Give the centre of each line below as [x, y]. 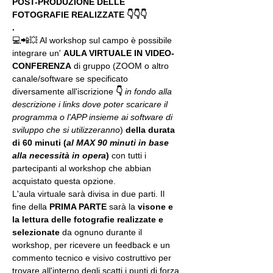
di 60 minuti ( [39, 143]
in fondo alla [150, 91]
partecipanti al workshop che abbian [83, 168]
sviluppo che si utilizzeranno [66, 130]
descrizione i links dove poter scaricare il [91, 104]
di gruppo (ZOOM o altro [121, 66]
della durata [151, 130]
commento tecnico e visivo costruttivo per [93, 258]
